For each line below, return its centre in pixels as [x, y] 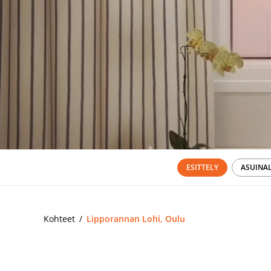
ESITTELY [202, 167]
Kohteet [59, 218]
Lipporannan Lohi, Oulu [136, 218]
